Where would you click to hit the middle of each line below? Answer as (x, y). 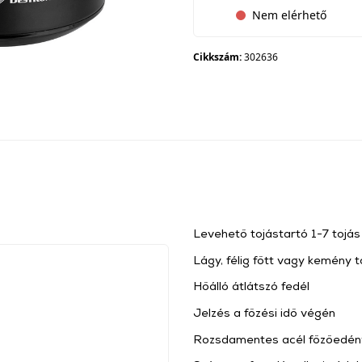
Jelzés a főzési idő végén (264, 312)
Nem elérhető (289, 15)
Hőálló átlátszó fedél (251, 286)
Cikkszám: (219, 57)
